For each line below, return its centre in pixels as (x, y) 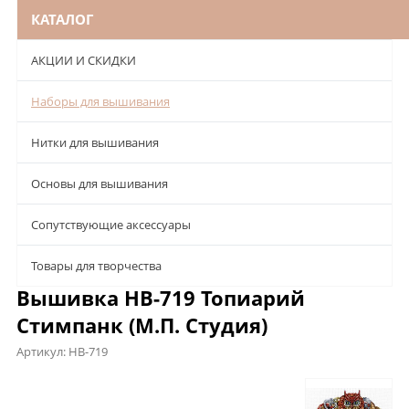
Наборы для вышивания (100, 102)
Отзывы (261, 384)
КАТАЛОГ (62, 20)
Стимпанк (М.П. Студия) (142, 325)
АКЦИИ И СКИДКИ (84, 61)
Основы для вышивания (100, 184)
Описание (52, 384)
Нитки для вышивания (95, 143)
